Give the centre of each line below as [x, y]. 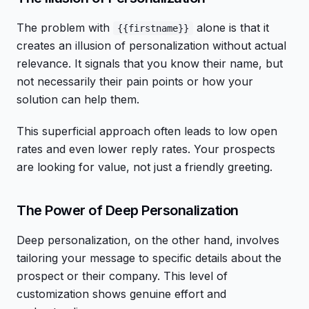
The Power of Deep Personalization [128, 210]
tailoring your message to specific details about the [149, 258]
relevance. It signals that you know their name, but [150, 63]
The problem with [65, 28]
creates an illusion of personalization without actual [151, 46]
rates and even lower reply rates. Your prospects [146, 149]
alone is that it [231, 28]
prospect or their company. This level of [122, 276]
